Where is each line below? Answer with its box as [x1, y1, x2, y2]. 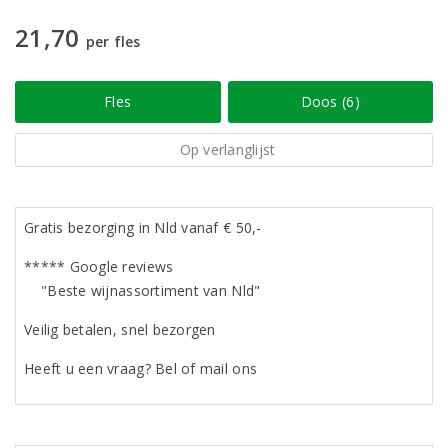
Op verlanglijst [179, 140, 276, 160]
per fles [85, 32, 141, 52]
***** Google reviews [24, 257, 174, 277]
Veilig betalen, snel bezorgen [24, 320, 216, 340]
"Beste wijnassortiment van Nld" [24, 281, 261, 301]
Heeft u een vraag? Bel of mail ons [24, 359, 258, 379]
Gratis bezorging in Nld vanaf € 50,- [24, 218, 262, 238]
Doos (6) [300, 92, 360, 112]
